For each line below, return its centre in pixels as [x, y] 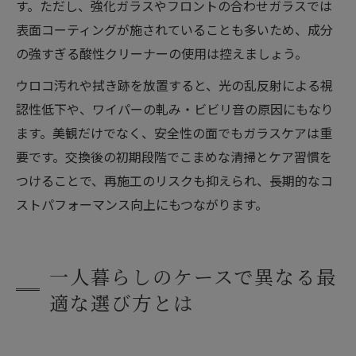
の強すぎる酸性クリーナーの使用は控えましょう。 [162, 53]
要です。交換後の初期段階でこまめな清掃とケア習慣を [174, 157]
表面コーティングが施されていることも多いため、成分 [174, 29]
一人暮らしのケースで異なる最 [193, 276]
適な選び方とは [122, 302]
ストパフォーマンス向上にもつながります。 [142, 204]
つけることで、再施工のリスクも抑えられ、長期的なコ [174, 180]
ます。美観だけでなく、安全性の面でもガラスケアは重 [174, 133]
